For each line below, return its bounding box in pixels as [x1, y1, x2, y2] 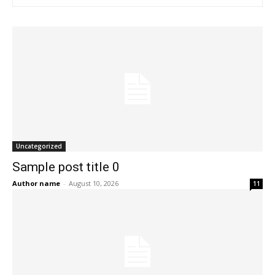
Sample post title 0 [12, 160, 120, 175]
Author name [12, 179, 60, 188]
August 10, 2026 [69, 179, 118, 188]
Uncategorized [16, 142, 62, 151]
